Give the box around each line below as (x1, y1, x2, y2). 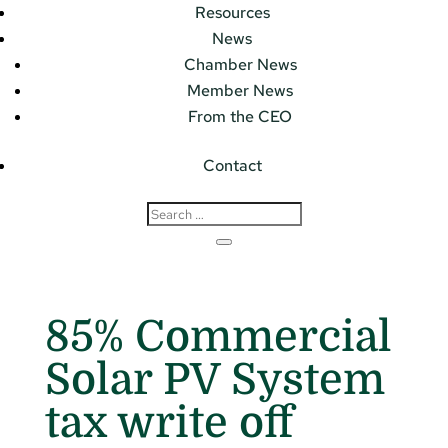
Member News (187, 80, 293, 102)
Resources (194, 2, 270, 24)
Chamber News (183, 54, 297, 76)
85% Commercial (44, 311, 392, 361)
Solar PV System (44, 354, 385, 404)
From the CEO (188, 106, 292, 128)
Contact (202, 155, 262, 177)
